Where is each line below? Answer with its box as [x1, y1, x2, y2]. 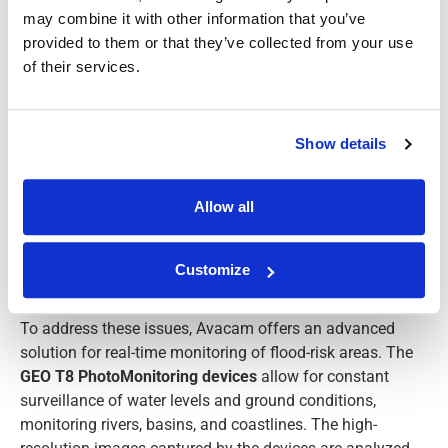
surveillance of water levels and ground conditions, [20, 390, 376, 410]
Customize [175, 261, 251, 279]
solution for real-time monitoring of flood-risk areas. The [20, 342, 413, 362]
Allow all [194, 197, 254, 215]
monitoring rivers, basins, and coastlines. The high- [20, 414, 377, 434]
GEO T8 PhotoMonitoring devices [20, 366, 257, 386]
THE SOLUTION [20, 280, 236, 317]
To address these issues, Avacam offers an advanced [20, 318, 395, 338]
